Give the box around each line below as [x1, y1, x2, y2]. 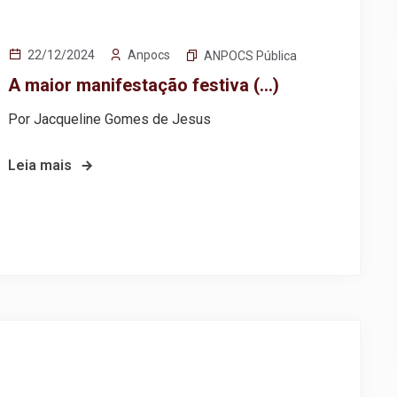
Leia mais [8, 157, 73, 175]
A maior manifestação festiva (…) [8, 74, 280, 97]
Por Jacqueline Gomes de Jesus [8, 111, 212, 128]
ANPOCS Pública [204, 49, 298, 64]
